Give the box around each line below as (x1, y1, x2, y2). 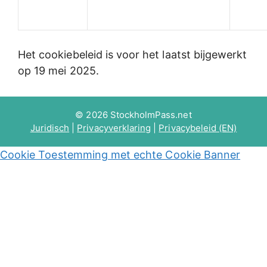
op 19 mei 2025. (18, 64, 99, 77)
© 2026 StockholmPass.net (75, 108, 192, 120)
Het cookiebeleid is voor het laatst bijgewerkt (18, 48, 247, 61)
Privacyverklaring (77, 122, 151, 133)
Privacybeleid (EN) (159, 122, 237, 133)
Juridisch (30, 122, 70, 133)
